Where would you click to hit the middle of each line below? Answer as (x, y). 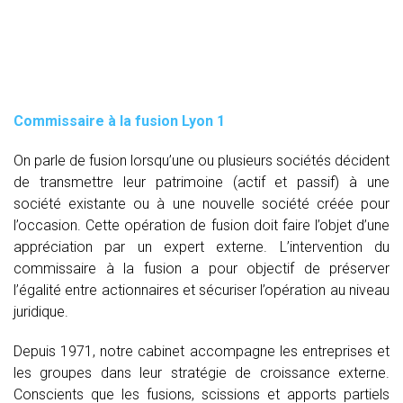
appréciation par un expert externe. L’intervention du (201, 246)
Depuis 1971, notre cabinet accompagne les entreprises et (201, 351)
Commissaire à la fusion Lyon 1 (119, 121)
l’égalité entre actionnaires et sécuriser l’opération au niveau (201, 290)
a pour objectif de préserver (290, 268)
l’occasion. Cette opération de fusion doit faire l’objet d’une (201, 225)
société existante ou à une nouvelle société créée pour (201, 203)
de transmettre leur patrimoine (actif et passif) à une (201, 182)
